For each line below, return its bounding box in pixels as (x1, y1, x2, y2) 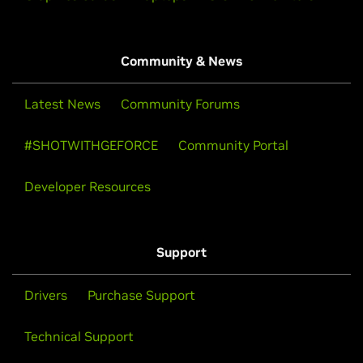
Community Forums (121, 96, 240, 113)
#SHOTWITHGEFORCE (24, 137, 158, 154)
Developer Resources (24, 178, 151, 195)
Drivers (24, 287, 67, 304)
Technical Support (24, 328, 134, 345)
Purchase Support (88, 287, 195, 304)
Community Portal (178, 137, 288, 154)
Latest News (24, 96, 100, 113)
